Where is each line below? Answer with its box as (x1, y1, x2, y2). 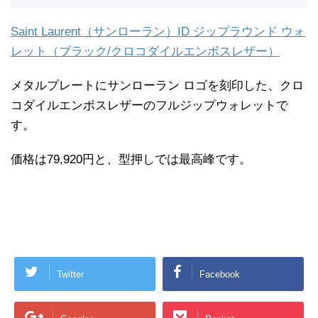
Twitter (57, 268, 84, 280)
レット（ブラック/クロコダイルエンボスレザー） (11, 45, 280, 59)
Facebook (199, 268, 240, 280)
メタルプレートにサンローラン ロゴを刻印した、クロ (11, 79, 304, 93)
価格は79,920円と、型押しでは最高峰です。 (11, 153, 251, 167)
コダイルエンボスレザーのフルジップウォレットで (11, 99, 288, 113)
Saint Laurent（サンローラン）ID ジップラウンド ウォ (11, 25, 305, 39)
